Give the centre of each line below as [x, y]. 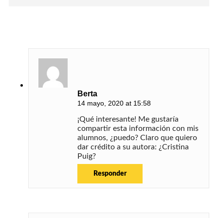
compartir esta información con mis [138, 129]
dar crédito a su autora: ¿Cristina [133, 147]
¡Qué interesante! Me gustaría [128, 119]
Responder [110, 174]
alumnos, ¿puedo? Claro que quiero [137, 138]
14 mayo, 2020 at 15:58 [114, 103]
